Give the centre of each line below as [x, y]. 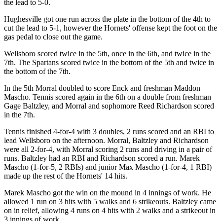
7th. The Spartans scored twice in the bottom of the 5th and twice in [109, 62]
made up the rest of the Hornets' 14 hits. [66, 176]
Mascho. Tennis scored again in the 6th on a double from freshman [108, 97]
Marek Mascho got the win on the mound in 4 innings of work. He [108, 192]
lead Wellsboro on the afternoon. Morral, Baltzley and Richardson [106, 140]
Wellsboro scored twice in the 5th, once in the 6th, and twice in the [107, 53]
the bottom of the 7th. [37, 71]
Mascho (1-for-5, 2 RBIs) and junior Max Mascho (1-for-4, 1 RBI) [108, 167]
